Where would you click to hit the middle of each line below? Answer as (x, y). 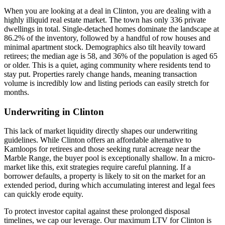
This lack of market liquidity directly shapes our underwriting (101, 131)
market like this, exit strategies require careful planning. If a (97, 167)
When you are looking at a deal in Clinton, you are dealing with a (107, 11)
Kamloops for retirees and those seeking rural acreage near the (102, 149)
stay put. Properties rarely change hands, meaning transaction (100, 74)
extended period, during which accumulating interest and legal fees (109, 185)
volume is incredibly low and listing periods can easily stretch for (106, 83)
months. (17, 92)
